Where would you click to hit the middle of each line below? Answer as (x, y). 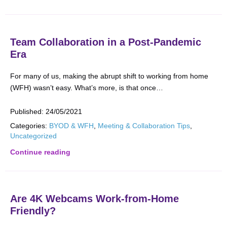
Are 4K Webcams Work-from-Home (94, 199)
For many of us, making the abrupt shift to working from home (109, 76)
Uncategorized (33, 136)
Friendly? (33, 211)
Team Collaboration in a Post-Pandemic (106, 42)
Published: (28, 111)
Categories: (29, 126)
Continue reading (40, 152)
